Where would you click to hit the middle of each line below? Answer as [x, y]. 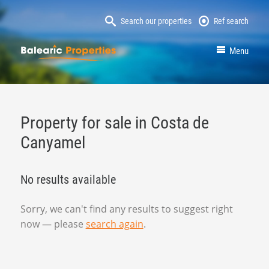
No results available [68, 179]
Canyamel [53, 142]
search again [114, 224]
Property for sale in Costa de [114, 122]
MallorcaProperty [156, 51]
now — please [53, 224]
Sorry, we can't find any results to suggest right [126, 209]
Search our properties [156, 21]
